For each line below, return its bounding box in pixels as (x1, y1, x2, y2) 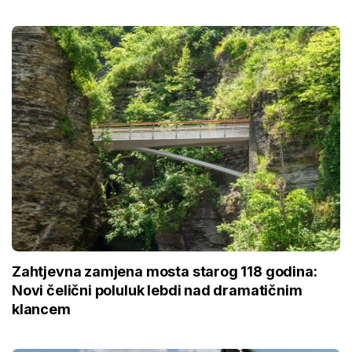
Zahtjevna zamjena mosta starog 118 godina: (12, 263, 317, 280)
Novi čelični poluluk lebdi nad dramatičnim (12, 282, 302, 299)
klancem (12, 301, 71, 318)
